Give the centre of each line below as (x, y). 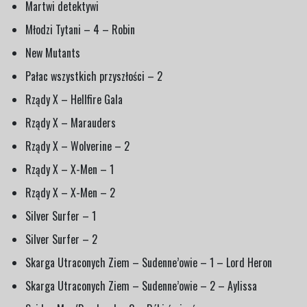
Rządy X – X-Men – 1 (70, 169)
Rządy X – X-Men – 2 (70, 192)
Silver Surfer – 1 (61, 216)
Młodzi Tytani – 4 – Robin (80, 29)
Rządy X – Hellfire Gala (74, 99)
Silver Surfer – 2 (61, 239)
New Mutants (53, 52)
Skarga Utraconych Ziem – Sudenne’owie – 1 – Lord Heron (149, 262)
